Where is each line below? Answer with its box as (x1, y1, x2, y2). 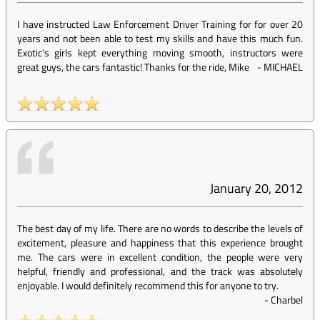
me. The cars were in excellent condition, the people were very (17, 249, 303, 264)
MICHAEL (264, 59, 303, 74)
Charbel (271, 292, 303, 307)
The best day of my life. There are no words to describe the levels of (17, 221, 303, 236)
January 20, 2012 (210, 179, 303, 198)
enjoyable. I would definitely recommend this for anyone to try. (17, 278, 279, 293)
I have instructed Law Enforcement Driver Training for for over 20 (17, 16, 303, 31)
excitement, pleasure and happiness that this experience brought (17, 235, 303, 250)
